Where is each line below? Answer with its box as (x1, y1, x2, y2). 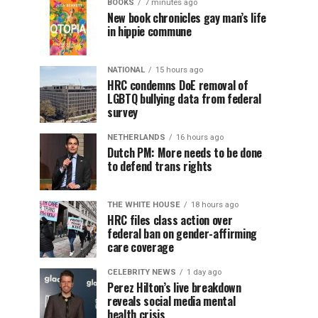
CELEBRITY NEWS (107, 268, 176, 277)
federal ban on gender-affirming (107, 225, 258, 242)
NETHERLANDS (107, 133, 165, 142)
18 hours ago (191, 200, 238, 209)
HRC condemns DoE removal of (107, 77, 248, 94)
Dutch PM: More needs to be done (107, 144, 263, 161)
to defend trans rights (107, 158, 212, 175)
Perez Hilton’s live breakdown (107, 279, 241, 296)
